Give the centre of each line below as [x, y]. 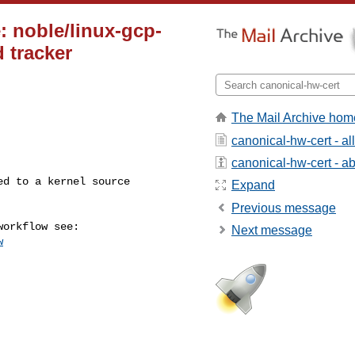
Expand [253, 185]
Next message [272, 231]
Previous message [284, 208]
